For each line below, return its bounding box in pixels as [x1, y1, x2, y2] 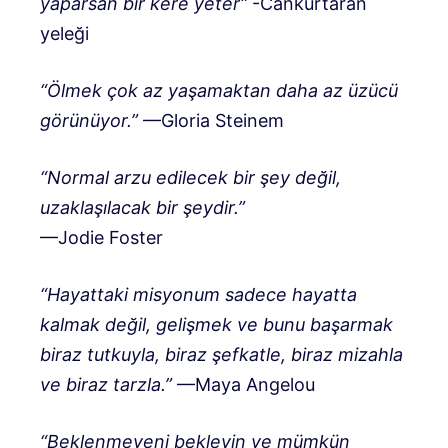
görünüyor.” [40, 109, 138, 131]
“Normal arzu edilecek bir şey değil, [40, 166, 341, 188]
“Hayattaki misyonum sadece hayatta [40, 283, 357, 305]
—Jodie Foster [40, 226, 163, 248]
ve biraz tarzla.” [40, 373, 172, 395]
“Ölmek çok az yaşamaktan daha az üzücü [40, 79, 398, 101]
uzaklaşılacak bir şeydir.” [40, 196, 245, 218]
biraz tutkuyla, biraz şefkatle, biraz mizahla [40, 343, 403, 365]
